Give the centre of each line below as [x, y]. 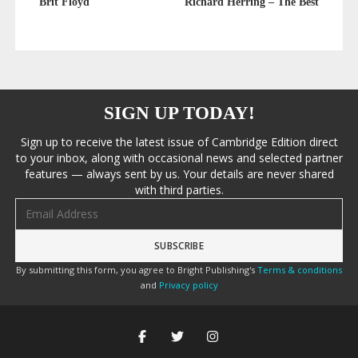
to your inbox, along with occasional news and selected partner [179, 158]
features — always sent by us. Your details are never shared [179, 174]
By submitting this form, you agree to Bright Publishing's [137, 270]
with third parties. [179, 190]
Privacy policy [188, 285]
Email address [48, 205]
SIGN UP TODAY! [179, 113]
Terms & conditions [300, 270]
